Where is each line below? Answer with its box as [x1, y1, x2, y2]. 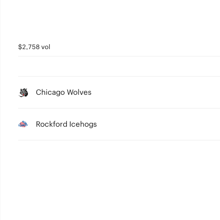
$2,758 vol [18, 43, 50, 51]
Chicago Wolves [35, 87, 91, 97]
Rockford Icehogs [35, 119, 97, 129]
